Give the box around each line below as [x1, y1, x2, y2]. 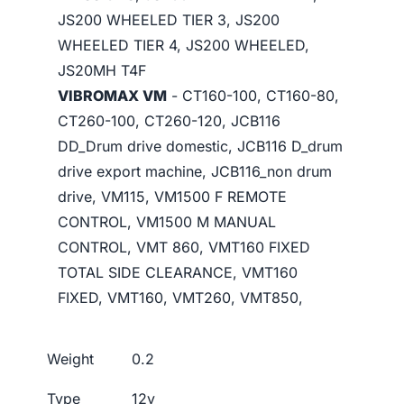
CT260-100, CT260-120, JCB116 [58, 112, 280, 130]
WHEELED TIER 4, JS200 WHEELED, [58, 36, 309, 54]
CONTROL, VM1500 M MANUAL [58, 213, 276, 231]
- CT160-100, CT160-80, [167, 87, 339, 105]
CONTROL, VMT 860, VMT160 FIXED [58, 238, 310, 256]
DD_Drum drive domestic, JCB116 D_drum [58, 137, 343, 155]
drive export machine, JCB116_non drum [58, 162, 332, 180]
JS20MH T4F [58, 61, 160, 79]
